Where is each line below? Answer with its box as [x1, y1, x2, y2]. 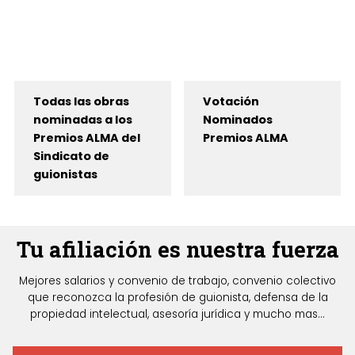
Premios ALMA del [32, 130, 140, 147]
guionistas [32, 166, 97, 183]
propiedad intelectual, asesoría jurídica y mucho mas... [30, 307, 325, 323]
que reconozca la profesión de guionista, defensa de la [27, 290, 328, 306]
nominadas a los [32, 112, 132, 128]
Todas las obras [32, 94, 129, 110]
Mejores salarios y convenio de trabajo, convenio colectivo [19, 273, 336, 289]
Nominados [202, 112, 273, 128]
